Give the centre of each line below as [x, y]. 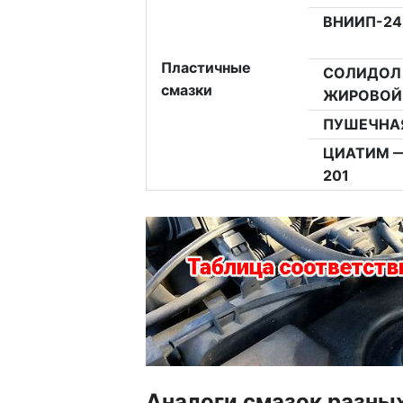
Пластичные [206, 68]
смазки [186, 90]
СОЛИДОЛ [362, 73]
